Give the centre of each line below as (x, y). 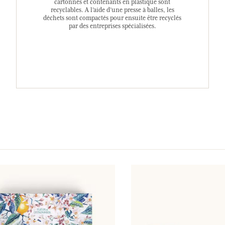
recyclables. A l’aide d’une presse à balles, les (112, 10)
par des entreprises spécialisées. (112, 26)
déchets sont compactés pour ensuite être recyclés (113, 18)
